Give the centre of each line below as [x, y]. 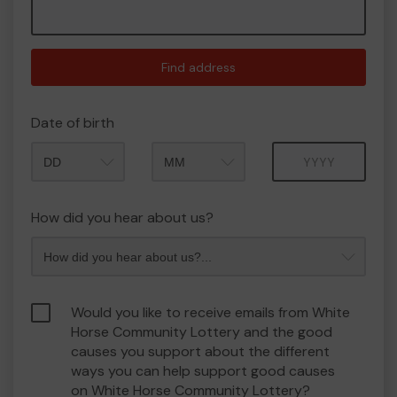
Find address [198, 67]
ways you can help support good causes [203, 371]
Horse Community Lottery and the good [202, 332]
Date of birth [73, 123]
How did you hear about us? [122, 218]
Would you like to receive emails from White [210, 312]
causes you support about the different [200, 351]
